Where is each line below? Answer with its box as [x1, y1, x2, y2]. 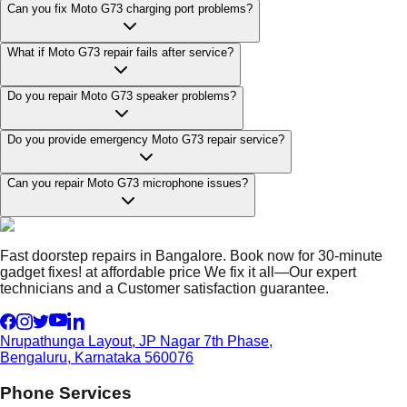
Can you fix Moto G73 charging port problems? [7, 2, 253, 15]
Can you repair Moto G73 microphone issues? [7, 176, 248, 190]
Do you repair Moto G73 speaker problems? [7, 89, 236, 103]
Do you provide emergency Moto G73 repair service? [7, 133, 284, 146]
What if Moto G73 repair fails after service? [7, 45, 233, 59]
